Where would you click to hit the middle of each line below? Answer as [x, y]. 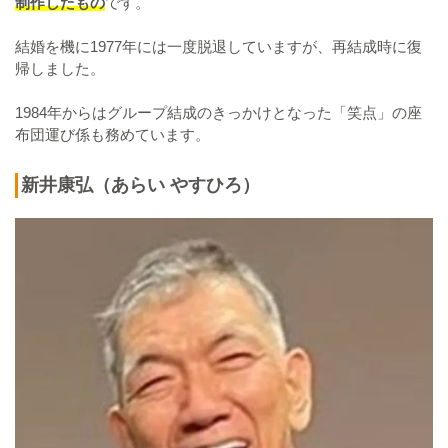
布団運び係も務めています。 [112, 134]
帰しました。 [60, 68]
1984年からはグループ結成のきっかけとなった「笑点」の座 [218, 112]
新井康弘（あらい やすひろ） [140, 184]
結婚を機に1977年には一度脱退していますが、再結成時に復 [218, 46]
